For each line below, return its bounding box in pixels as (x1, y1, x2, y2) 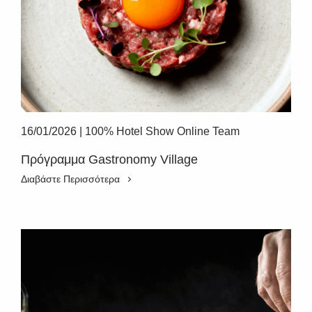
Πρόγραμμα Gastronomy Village (21, 153, 198, 166)
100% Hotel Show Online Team (85, 125, 240, 137)
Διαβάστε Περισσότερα (21, 173, 120, 185)
